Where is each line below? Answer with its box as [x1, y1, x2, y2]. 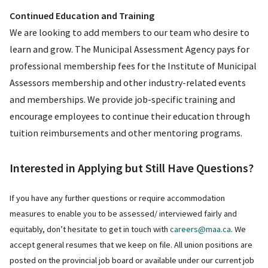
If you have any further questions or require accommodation [10, 193, 225, 204]
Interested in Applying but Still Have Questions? [10, 160, 254, 176]
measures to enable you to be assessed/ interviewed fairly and [10, 208, 237, 220]
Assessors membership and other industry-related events [10, 77, 246, 89]
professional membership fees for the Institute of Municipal [10, 60, 257, 72]
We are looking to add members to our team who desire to [10, 26, 249, 39]
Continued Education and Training [10, 10, 154, 22]
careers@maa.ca [170, 224, 231, 235]
